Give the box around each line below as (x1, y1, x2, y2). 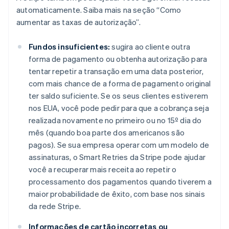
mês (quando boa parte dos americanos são (29, 127, 185, 138)
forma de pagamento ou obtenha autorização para (29, 53, 208, 64)
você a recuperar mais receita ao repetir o (29, 164, 177, 174)
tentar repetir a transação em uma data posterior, (29, 65, 203, 76)
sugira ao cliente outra (110, 41, 191, 52)
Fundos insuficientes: (29, 41, 110, 52)
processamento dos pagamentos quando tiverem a (29, 176, 212, 187)
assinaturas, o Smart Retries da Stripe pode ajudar (29, 151, 206, 162)
